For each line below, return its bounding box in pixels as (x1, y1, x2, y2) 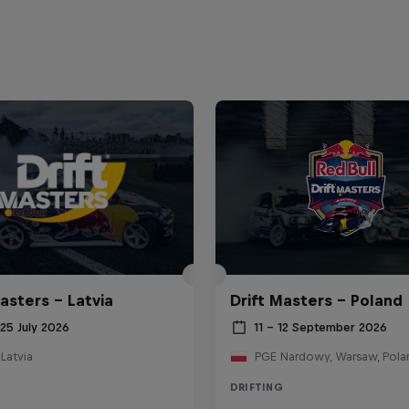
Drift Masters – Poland (229, 290, 403, 309)
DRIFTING (229, 381, 283, 393)
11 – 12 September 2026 (253, 320, 387, 335)
